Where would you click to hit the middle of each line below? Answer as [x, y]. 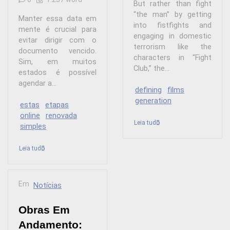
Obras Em [44, 210]
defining [148, 90]
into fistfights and [172, 25]
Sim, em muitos [57, 62]
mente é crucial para [57, 29]
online [30, 116]
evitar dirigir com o [57, 40]
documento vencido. [57, 51]
